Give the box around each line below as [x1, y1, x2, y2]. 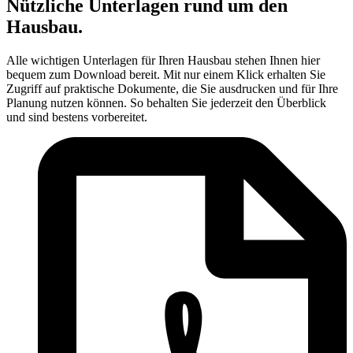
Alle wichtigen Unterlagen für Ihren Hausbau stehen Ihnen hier [6, 53, 320, 67]
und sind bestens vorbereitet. [6, 110, 147, 124]
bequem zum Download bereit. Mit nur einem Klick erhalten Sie [6, 67, 325, 81]
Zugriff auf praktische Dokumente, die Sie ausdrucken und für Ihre [6, 81, 338, 95]
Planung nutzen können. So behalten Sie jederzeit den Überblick [6, 95, 326, 110]
